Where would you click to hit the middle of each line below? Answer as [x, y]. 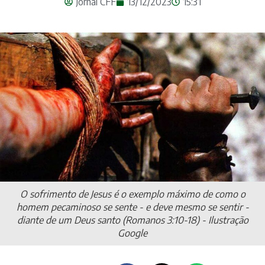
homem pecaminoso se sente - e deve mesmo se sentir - [132, 207]
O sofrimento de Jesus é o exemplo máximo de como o [132, 194]
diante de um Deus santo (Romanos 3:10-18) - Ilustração [132, 220]
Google [132, 233]
